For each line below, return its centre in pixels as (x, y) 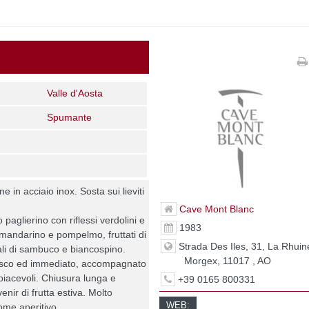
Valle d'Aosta (75, 93)
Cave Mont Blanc (217, 209)
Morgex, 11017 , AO (228, 260)
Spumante (70, 117)
